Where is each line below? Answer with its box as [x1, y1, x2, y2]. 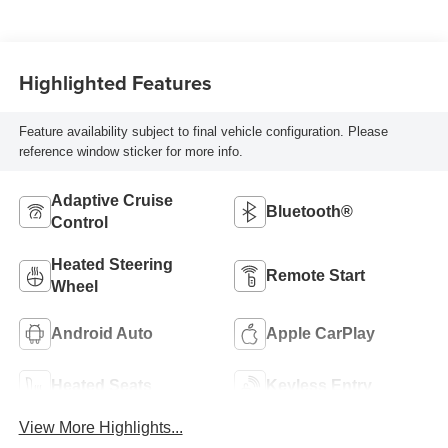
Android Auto [50, 324, 153, 342]
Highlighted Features [18, 67, 212, 97]
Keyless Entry [266, 376, 372, 394]
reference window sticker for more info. [18, 143, 243, 159]
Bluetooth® [266, 202, 353, 220]
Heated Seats [50, 376, 152, 394]
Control [50, 213, 108, 231]
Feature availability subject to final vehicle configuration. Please [18, 123, 388, 139]
